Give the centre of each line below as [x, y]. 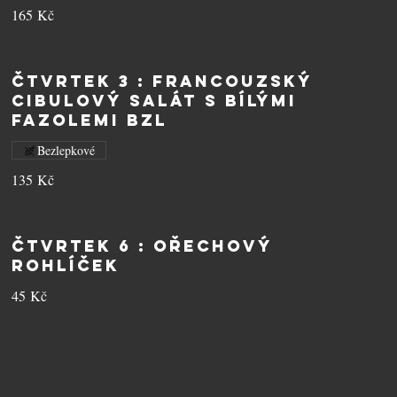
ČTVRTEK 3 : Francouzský [163, 81]
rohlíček [66, 265]
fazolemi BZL [90, 120]
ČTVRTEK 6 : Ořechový [143, 246]
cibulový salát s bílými [155, 101]
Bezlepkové [66, 150]
